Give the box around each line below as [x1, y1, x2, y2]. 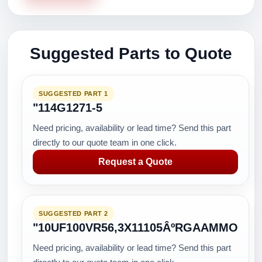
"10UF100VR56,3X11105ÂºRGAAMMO [33, 221, 238, 234]
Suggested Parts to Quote [30, 44, 232, 63]
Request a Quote [98, 157, 173, 167]
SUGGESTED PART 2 [39, 210, 108, 217]
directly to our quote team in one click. [33, 137, 177, 147]
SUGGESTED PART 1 [39, 90, 108, 97]
